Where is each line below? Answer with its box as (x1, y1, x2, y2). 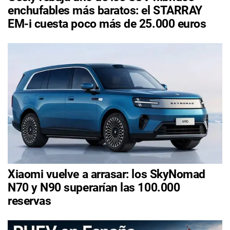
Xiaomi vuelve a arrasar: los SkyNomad (8, 167, 205, 181)
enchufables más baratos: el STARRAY (8, 3, 202, 17)
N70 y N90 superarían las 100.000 (8, 180, 180, 195)
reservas (8, 194, 51, 208)
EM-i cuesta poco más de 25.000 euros (8, 16, 206, 31)
